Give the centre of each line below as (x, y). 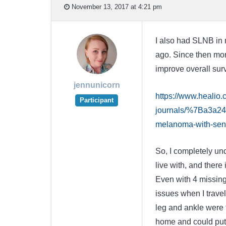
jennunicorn (97, 85)
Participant (97, 100)
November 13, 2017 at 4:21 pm (116, 7)
